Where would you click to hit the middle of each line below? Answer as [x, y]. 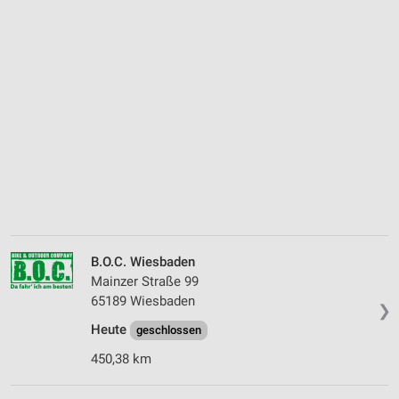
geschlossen [169, 330]
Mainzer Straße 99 [145, 282]
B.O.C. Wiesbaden [143, 262]
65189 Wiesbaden [143, 301]
